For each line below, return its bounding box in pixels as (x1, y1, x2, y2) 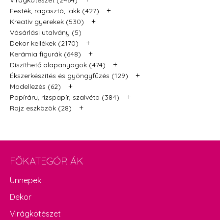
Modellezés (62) (10, 82, 61, 91)
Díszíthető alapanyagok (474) (10, 60, 106, 70)
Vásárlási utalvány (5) (10, 28, 82, 37)
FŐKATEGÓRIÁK (10, 155, 83, 167)
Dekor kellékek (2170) (10, 39, 79, 48)
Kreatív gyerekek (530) (10, 17, 84, 27)
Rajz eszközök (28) (10, 104, 72, 113)
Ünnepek (10, 175, 41, 186)
